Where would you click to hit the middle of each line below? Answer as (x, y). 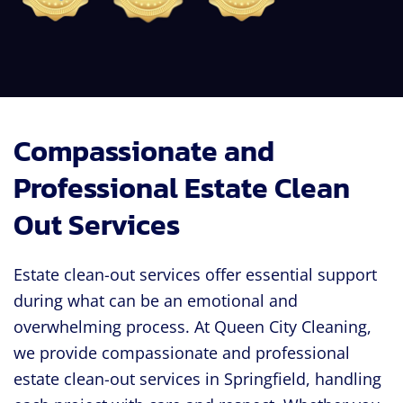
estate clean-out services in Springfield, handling (197, 379)
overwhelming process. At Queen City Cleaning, (193, 327)
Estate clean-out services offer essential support (195, 275)
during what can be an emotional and (156, 301)
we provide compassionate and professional (182, 353)
